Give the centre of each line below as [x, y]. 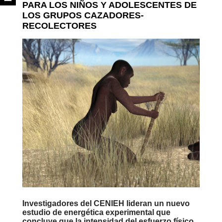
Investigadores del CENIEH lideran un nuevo [106, 203]
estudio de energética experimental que [96, 212]
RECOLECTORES [59, 26]
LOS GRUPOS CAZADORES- [83, 15]
